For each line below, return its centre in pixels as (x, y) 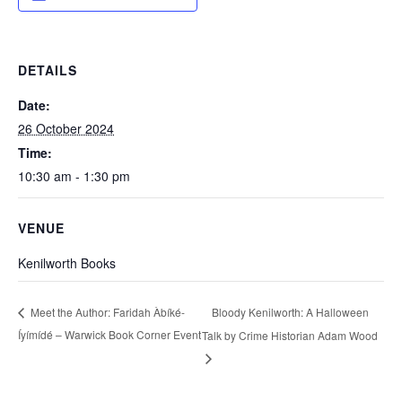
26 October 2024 (66, 128)
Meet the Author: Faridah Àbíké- (106, 311)
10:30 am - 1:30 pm (74, 175)
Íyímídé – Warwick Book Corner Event (109, 335)
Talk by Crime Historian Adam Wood (289, 335)
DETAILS (48, 70)
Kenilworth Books (67, 262)
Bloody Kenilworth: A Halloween (290, 311)
